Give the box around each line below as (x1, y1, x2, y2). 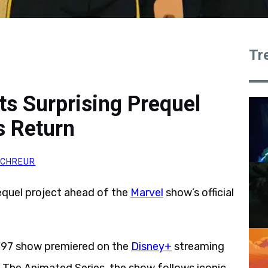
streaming (172, 240, 224, 253)
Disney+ (131, 240, 172, 253)
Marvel (130, 186, 163, 199)
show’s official (163, 186, 234, 199)
